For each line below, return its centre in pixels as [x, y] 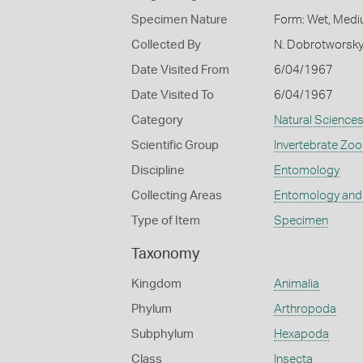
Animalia [296, 284]
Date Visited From [180, 70]
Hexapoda [301, 334]
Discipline [158, 171]
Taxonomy [165, 254]
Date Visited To [173, 95]
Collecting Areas [177, 196]
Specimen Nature [179, 20]
